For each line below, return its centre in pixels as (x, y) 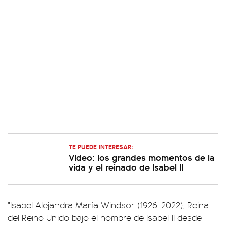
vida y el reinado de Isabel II (126, 167)
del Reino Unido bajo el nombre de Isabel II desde (105, 217)
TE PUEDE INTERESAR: (101, 147)
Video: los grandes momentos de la (142, 157)
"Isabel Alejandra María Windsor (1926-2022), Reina (108, 205)
